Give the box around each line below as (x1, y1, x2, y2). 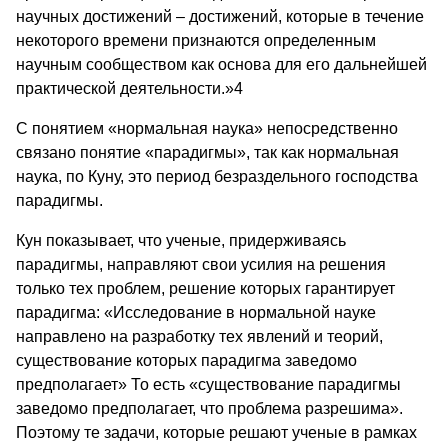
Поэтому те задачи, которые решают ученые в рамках (16, 423, 417, 441)
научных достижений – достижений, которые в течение (16, 7, 424, 25)
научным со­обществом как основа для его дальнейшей (16, 55, 427, 73)
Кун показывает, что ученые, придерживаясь (16, 231, 346, 249)
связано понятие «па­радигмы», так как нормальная (16, 143, 399, 161)
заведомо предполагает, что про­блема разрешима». (16, 399, 403, 417)
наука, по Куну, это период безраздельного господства (16, 167, 418, 185)
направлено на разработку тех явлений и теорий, (16, 327, 383, 345)
